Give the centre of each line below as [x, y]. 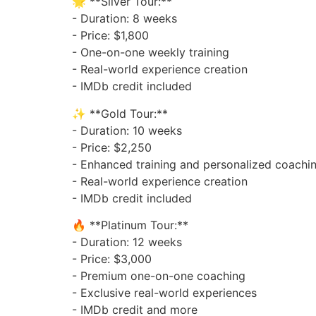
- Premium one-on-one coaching [159, 276]
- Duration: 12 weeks [127, 242]
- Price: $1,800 [110, 36]
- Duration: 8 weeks [124, 19]
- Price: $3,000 [112, 259]
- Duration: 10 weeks [127, 130]
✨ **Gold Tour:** [120, 113]
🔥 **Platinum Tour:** [130, 225]
